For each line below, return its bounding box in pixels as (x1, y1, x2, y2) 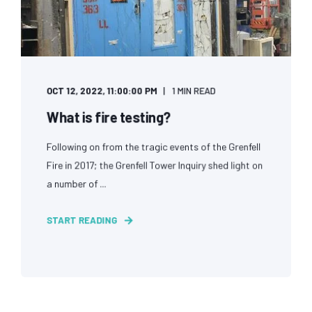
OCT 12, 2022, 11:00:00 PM (46, 84, 158, 97)
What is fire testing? (46, 108, 171, 125)
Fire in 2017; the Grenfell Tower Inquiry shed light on (46, 158, 263, 171)
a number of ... (46, 177, 107, 189)
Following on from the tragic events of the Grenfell (46, 140, 261, 153)
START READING (46, 214, 117, 226)
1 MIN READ (172, 84, 216, 97)
